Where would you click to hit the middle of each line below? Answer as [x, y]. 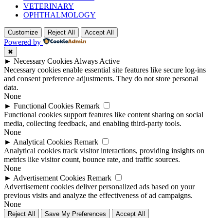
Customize [23, 33]
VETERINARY [49, 6]
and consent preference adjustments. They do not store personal [101, 79]
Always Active [97, 61]
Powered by [22, 42]
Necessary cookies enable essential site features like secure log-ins [105, 70]
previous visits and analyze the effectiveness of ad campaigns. [98, 196]
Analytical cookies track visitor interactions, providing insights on [104, 151]
